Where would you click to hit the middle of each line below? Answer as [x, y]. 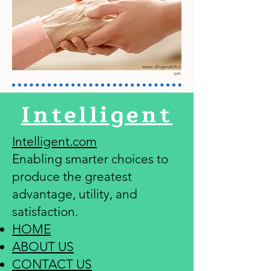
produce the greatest [72, 176]
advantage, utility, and [75, 194]
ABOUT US [43, 247]
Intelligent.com [54, 141]
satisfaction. [45, 211]
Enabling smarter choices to [90, 159]
